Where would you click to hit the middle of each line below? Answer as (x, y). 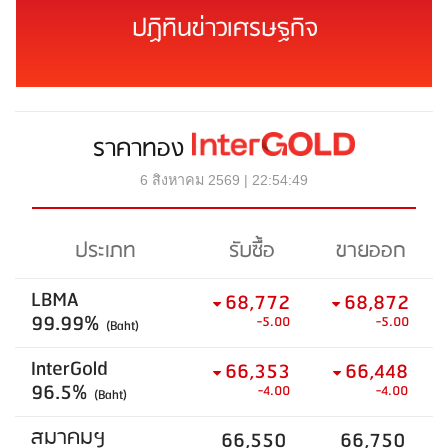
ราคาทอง (143, 148)
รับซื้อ (251, 251)
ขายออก (370, 251)
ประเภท (105, 251)
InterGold (69, 369)
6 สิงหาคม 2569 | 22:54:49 (224, 179)
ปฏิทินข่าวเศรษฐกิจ (224, 28)
